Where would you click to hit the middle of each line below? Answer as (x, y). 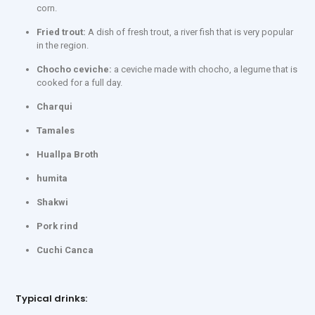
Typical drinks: (51, 298)
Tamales (56, 130)
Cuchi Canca (65, 250)
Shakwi (52, 202)
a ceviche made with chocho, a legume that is (205, 69)
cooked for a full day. (79, 83)
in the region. (63, 45)
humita (52, 178)
